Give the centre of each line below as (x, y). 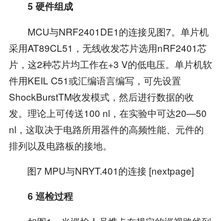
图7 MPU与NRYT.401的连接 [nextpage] (110, 170)
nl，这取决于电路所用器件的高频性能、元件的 (106, 129)
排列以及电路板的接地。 (60, 145)
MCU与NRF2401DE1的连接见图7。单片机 (109, 31)
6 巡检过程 (50, 196)
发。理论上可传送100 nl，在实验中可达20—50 (108, 112)
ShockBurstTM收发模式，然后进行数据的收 (101, 96)
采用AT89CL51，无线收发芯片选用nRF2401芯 (108, 47)
